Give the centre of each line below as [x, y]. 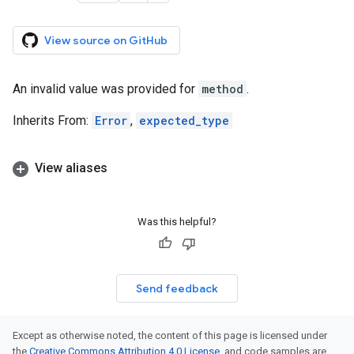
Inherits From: [52, 121]
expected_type [184, 121]
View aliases [71, 168]
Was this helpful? [177, 222]
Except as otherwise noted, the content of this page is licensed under [170, 335]
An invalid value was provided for [105, 89]
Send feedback [177, 288]
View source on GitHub [106, 40]
